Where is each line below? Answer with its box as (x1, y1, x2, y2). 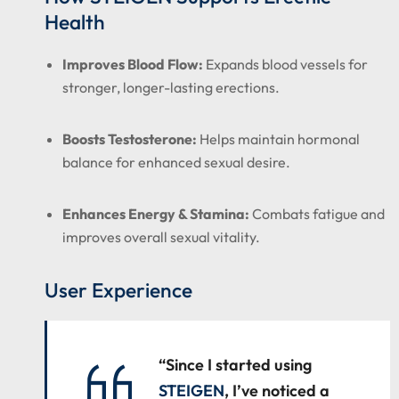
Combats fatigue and (249, 205, 385, 223)
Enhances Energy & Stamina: (62, 205, 249, 223)
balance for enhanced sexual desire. (62, 153, 290, 171)
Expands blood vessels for (203, 55, 368, 73)
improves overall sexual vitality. (62, 228, 260, 246)
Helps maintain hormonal (197, 130, 360, 148)
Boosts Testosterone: (62, 130, 197, 148)
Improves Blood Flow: (62, 55, 203, 73)
